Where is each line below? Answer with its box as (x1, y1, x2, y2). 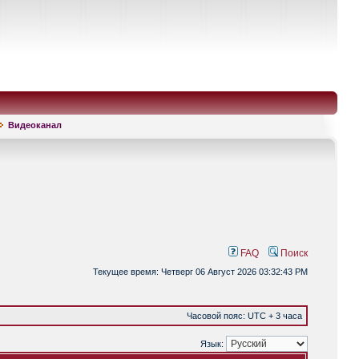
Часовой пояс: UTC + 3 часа (187, 311, 302, 321)
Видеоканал (8, 120, 62, 130)
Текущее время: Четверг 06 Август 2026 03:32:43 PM (93, 267, 308, 276)
